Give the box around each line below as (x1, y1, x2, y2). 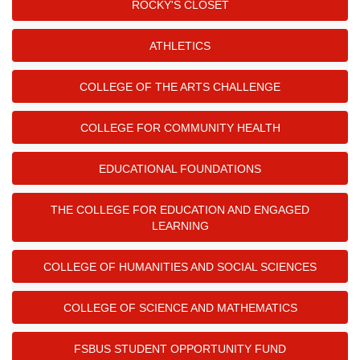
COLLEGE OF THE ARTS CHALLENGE (80, 80, 280, 93)
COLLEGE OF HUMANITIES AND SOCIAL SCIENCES (43, 260, 317, 273)
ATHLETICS (149, 39, 211, 52)
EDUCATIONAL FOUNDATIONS (99, 162, 261, 175)
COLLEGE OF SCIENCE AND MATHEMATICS (63, 301, 297, 314)
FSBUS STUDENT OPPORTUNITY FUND (74, 342, 286, 355)
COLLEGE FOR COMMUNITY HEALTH (80, 121, 280, 134)
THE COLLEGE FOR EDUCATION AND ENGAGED (51, 202, 309, 216)
